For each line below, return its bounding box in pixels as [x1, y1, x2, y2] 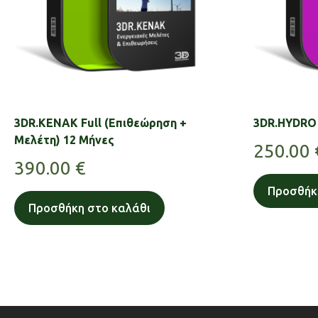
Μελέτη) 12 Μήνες [14, 133, 114, 146]
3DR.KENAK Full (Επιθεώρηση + [14, 116, 187, 129]
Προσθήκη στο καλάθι [28, 201, 150, 214]
